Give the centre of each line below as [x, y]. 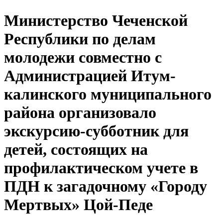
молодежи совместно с [83, 57]
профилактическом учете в [101, 168]
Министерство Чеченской [96, 21]
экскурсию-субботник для [96, 131]
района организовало [80, 113]
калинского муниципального [108, 94]
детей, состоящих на [76, 150]
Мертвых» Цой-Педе [78, 205]
